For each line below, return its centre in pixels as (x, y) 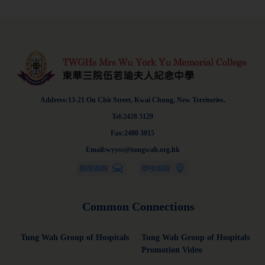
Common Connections (138, 206)
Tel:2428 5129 (132, 116)
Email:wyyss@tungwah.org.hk (132, 149)
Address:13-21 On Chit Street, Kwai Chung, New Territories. (132, 100)
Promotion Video (172, 250)
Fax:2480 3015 (132, 133)
